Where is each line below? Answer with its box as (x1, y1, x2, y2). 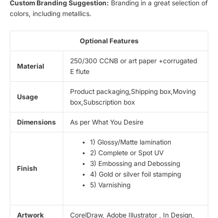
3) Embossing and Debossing (90, 159, 180, 167)
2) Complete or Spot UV (90, 148, 163, 157)
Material (17, 62, 44, 70)
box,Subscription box (70, 98, 135, 106)
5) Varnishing (90, 181, 130, 189)
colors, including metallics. (10, 9, 91, 18)
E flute (70, 67, 90, 75)
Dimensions (17, 118, 56, 126)
